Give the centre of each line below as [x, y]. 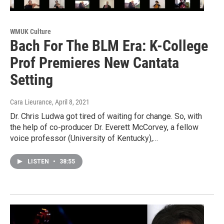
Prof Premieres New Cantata [94, 63]
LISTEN [39, 162]
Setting [31, 80]
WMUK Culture [30, 32]
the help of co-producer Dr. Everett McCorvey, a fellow [104, 127]
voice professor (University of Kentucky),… [84, 138]
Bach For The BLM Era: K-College [109, 46]
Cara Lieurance [31, 102]
